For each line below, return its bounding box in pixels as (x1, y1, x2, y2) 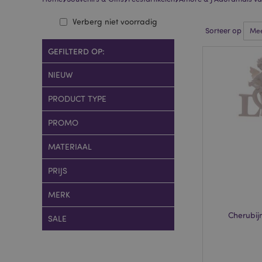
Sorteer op (205, 26, 243, 35)
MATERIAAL (48, 142, 92, 151)
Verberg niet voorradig (72, 16, 157, 26)
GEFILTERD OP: (48, 46, 105, 56)
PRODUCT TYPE (48, 94, 106, 104)
